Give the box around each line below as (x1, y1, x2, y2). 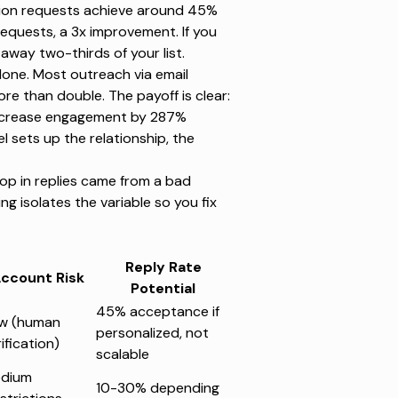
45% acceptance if (95, 302, 219, 322)
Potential (131, 279, 196, 298)
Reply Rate (124, 258, 202, 277)
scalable (95, 345, 149, 364)
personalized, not (95, 323, 209, 343)
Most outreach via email (32, 65, 188, 84)
